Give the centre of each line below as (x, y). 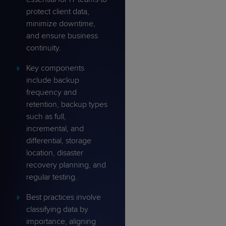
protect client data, (58, 12)
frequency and (51, 93)
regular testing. (52, 177)
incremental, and (55, 129)
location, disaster (55, 153)
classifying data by (57, 210)
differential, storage (59, 141)
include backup (53, 80)
